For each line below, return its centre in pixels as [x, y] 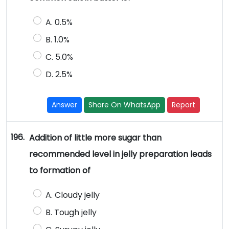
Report [184, 105]
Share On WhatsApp [125, 105]
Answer [65, 105]
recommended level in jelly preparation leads [120, 154]
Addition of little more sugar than [95, 138]
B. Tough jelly [71, 213]
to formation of [60, 171]
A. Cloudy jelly [73, 195]
